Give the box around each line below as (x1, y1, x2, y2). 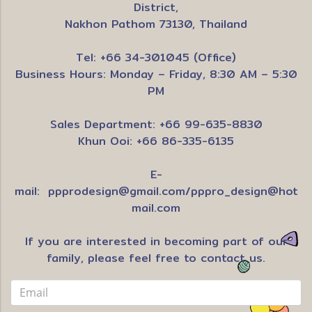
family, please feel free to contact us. (47, 249, 265, 267)
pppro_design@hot (190, 182, 298, 200)
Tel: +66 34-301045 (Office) (76, 49, 236, 66)
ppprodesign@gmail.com (47, 182, 185, 200)
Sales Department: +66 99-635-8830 (49, 116, 263, 133)
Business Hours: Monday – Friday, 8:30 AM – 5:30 (15, 65, 297, 83)
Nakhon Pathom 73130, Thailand (65, 15, 247, 33)
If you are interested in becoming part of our (24, 233, 288, 250)
